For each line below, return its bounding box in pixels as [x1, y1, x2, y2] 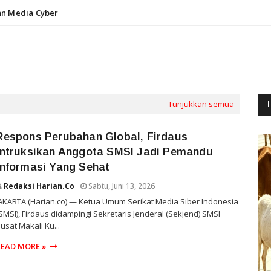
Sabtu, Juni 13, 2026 [88, 181, 155, 191]
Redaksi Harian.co [4, 181, 75, 191]
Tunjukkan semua [168, 99, 235, 109]
